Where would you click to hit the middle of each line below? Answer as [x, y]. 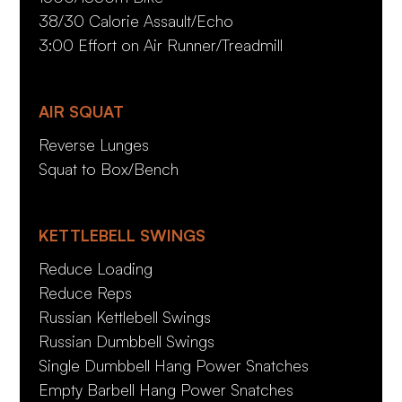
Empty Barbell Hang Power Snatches [168, 389]
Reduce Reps [85, 292]
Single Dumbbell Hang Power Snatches [175, 365]
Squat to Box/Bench [108, 168]
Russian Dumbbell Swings [126, 341]
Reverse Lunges [93, 144]
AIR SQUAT [81, 111]
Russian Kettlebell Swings [124, 316]
